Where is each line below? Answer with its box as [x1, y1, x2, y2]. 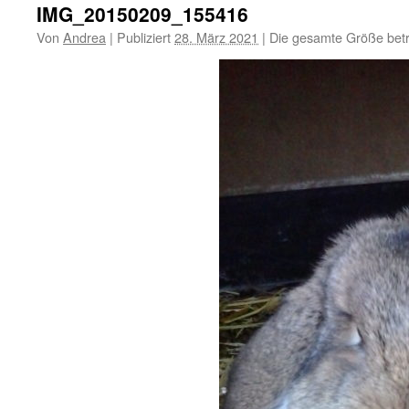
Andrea [63, 27, 106, 47]
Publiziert [117, 27, 171, 47]
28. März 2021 [174, 27, 258, 47]
